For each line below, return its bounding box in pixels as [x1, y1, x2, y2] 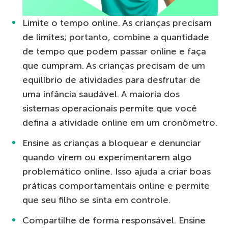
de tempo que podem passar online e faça [22, 45, 206, 57]
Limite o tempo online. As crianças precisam [22, 17, 212, 28]
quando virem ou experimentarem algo [22, 151, 192, 163]
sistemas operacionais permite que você [22, 102, 197, 114]
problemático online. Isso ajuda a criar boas [22, 165, 211, 177]
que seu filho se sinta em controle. [22, 194, 170, 206]
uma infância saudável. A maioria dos [22, 88, 180, 100]
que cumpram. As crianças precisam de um [22, 60, 205, 71]
